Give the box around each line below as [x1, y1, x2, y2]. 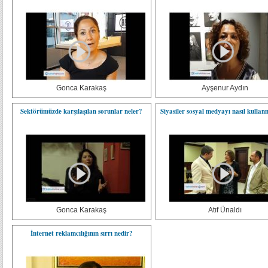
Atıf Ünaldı [208, 206, 242, 214]
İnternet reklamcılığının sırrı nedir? [30, 229, 133, 238]
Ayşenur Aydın [202, 84, 249, 92]
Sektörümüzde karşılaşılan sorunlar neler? [20, 106, 143, 116]
